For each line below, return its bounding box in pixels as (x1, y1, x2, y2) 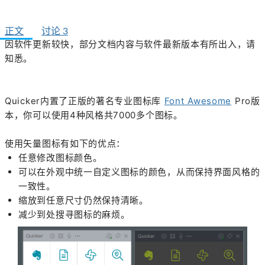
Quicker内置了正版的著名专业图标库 (5, 95, 164, 106)
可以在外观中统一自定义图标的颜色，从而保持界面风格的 (18, 166, 260, 177)
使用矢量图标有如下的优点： (5, 137, 126, 149)
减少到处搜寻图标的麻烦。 (18, 208, 130, 220)
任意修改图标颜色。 (18, 151, 102, 163)
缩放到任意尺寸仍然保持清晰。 (18, 194, 148, 206)
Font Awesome (164, 95, 232, 106)
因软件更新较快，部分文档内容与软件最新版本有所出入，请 (5, 38, 256, 50)
